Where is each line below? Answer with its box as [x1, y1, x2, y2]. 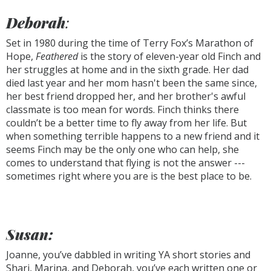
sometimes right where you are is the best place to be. [6, 169, 252, 183]
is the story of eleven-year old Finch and [78, 50, 261, 63]
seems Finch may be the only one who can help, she [6, 143, 239, 156]
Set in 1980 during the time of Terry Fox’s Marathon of [6, 36, 253, 50]
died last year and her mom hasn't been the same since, [6, 76, 257, 90]
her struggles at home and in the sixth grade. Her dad [6, 63, 249, 76]
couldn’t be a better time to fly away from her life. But [6, 116, 247, 129]
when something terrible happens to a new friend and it [6, 129, 260, 143]
